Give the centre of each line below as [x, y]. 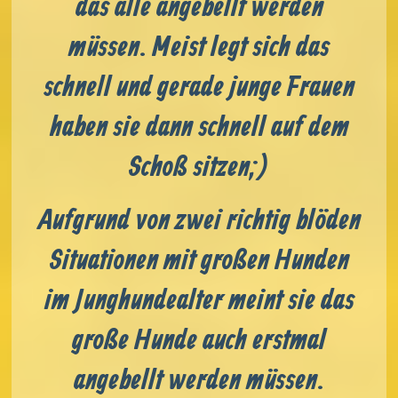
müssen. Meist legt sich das [199, 48]
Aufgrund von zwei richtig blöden [199, 221]
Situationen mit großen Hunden [199, 261]
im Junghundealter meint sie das [199, 301]
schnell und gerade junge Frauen [199, 88]
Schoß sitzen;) [199, 167]
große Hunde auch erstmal [199, 341]
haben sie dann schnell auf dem [199, 127]
